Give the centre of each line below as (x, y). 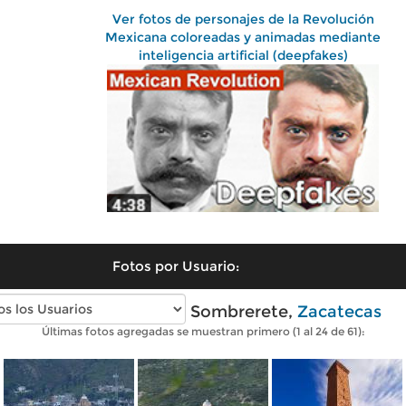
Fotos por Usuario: (176, 266)
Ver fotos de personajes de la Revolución (243, 19)
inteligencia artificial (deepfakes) (243, 55)
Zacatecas (339, 311)
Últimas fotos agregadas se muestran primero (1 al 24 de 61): (203, 331)
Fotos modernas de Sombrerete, (161, 311)
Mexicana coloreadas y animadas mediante (243, 37)
